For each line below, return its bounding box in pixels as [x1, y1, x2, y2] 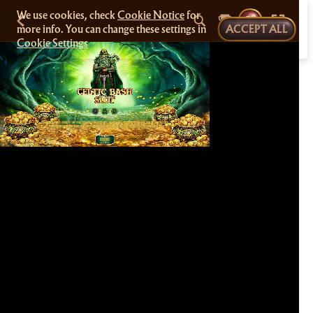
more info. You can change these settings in [17, 22, 206, 36]
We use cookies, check [17, 8, 117, 22]
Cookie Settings [17, 36, 88, 50]
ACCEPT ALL [226, 22, 288, 36]
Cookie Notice [117, 8, 184, 22]
